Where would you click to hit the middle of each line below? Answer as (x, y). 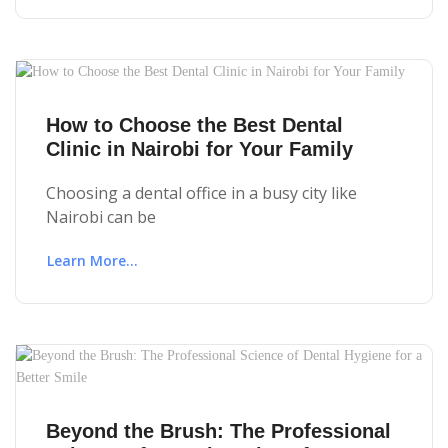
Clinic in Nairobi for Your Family (199, 148)
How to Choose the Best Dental (194, 124)
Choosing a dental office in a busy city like (201, 192)
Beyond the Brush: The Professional (218, 430)
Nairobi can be (101, 216)
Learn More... (92, 260)
